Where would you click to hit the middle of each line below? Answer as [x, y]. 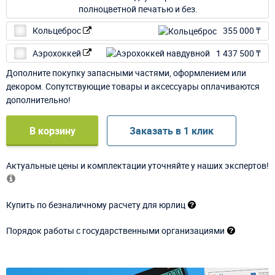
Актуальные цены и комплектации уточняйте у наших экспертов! [137, 166]
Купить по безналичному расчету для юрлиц [96, 205]
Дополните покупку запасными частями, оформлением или [126, 73]
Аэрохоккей [58, 53]
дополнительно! [38, 100]
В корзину [52, 131]
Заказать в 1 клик [172, 131]
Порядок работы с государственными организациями [115, 231]
